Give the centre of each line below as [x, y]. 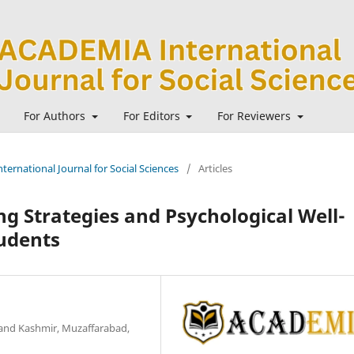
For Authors [56, 115]
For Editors [153, 115]
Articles [215, 168]
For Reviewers [256, 115]
